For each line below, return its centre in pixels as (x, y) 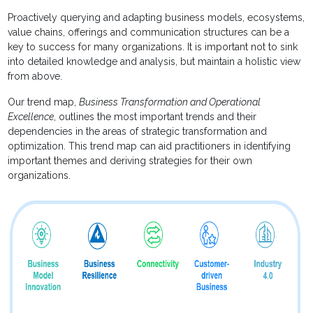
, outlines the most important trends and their (155, 117)
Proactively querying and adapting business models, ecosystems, (156, 18)
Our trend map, (44, 102)
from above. (35, 77)
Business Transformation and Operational (170, 102)
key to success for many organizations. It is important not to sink (153, 47)
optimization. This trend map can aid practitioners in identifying (150, 146)
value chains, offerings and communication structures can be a (149, 32)
